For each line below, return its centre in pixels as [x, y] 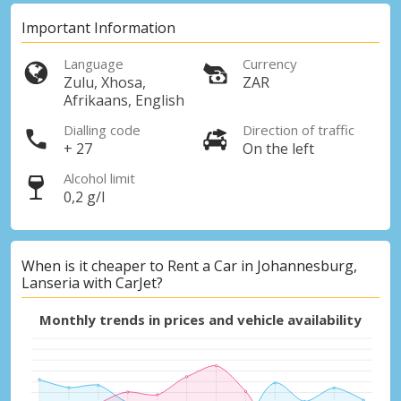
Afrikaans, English [124, 101]
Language [94, 64]
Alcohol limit [99, 179]
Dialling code [102, 130]
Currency [270, 64]
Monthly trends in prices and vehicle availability [200, 320]
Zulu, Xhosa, [105, 83]
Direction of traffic [299, 130]
